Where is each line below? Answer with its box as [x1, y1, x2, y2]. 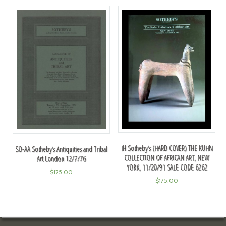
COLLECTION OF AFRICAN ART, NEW [124, 153, 210, 163]
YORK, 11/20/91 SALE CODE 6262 [126, 162, 207, 173]
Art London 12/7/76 [36, 153, 86, 163]
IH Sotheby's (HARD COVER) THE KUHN [121, 143, 213, 153]
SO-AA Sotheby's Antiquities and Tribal [15, 144, 107, 154]
